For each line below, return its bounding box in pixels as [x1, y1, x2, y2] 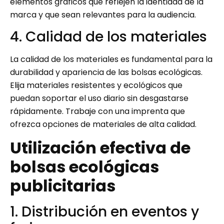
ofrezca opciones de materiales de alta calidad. [10, 118, 196, 130]
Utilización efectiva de [10, 136, 190, 159]
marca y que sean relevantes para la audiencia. [10, 8, 196, 20]
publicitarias [10, 174, 115, 197]
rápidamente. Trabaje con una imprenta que [10, 105, 185, 117]
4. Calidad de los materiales [10, 27, 207, 47]
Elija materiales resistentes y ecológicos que [10, 79, 182, 91]
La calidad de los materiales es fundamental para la [10, 53, 212, 65]
